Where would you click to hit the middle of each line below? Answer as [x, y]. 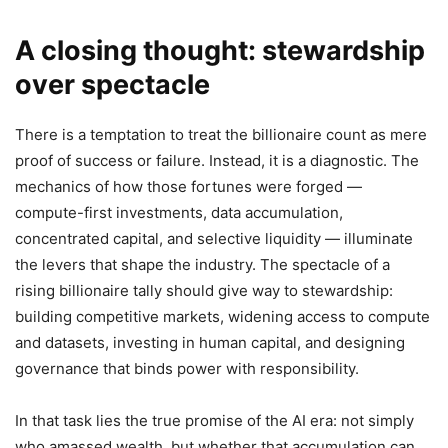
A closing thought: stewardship [220, 51]
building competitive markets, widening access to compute [222, 317]
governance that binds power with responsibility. [187, 369]
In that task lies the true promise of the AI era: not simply [214, 421]
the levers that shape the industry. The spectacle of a [202, 265]
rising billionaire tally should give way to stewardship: [204, 291]
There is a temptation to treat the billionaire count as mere [221, 135]
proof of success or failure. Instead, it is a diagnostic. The [217, 161]
